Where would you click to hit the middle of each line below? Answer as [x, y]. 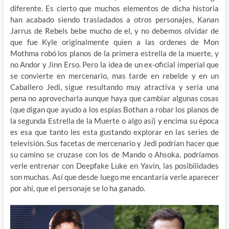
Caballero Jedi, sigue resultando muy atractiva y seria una [114, 87]
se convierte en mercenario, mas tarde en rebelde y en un [114, 75]
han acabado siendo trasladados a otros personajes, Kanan [114, 19]
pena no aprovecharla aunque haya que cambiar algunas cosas [114, 98]
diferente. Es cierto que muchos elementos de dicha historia [114, 8]
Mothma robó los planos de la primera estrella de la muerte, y [114, 53]
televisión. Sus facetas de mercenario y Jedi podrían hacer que [114, 143]
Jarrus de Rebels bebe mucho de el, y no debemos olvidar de [114, 30]
